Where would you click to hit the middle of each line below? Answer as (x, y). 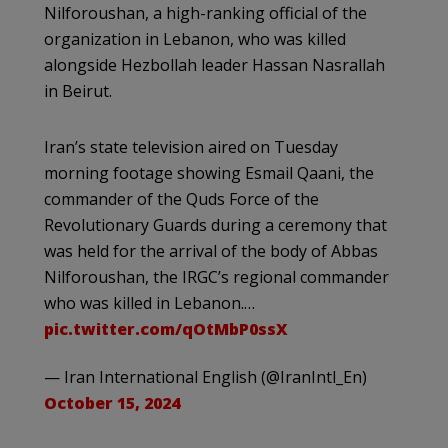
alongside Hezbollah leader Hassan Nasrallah (214, 64)
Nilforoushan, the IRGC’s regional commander (216, 276)
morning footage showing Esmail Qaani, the (209, 172)
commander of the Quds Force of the (181, 198)
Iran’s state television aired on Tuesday (191, 146)
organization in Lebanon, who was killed (195, 38)
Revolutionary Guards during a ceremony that (215, 224)
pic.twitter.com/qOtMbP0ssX (166, 328)
